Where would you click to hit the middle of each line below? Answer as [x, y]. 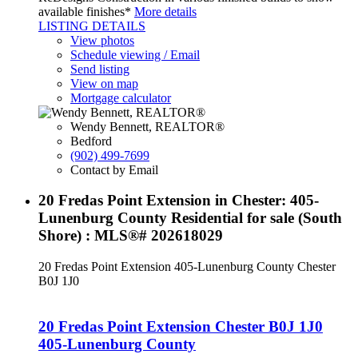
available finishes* [85, 11]
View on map [104, 83]
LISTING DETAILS [92, 26]
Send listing [100, 69]
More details [165, 11]
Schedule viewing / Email [135, 54]
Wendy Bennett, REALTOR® [147, 126]
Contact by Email [114, 169]
